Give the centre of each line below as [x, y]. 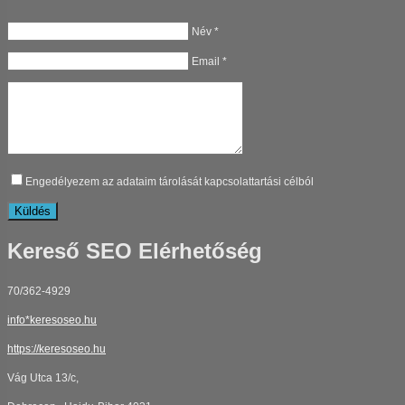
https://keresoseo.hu [57, 348]
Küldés [33, 211]
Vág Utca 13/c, [43, 377]
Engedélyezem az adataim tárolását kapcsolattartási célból [170, 181]
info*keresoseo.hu [52, 320]
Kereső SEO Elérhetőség [135, 250]
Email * [209, 61]
